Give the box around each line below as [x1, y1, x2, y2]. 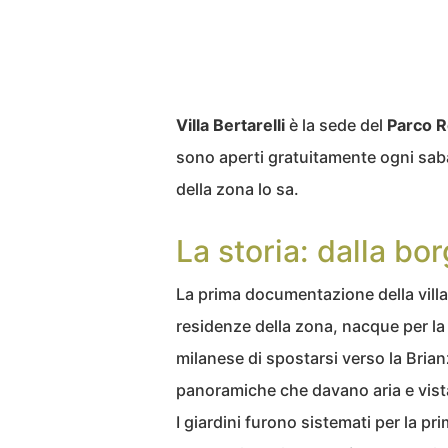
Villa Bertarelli [176, 115, 285, 136]
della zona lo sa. [176, 179, 299, 200]
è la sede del [285, 115, 387, 136]
